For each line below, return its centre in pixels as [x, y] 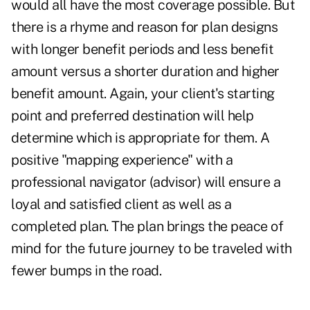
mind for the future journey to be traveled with [152, 249]
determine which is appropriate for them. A [140, 138]
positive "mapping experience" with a [122, 160]
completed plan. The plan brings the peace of [147, 227]
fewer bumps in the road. [86, 271]
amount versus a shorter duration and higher [145, 72]
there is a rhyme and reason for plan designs [144, 27]
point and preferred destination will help [133, 116]
